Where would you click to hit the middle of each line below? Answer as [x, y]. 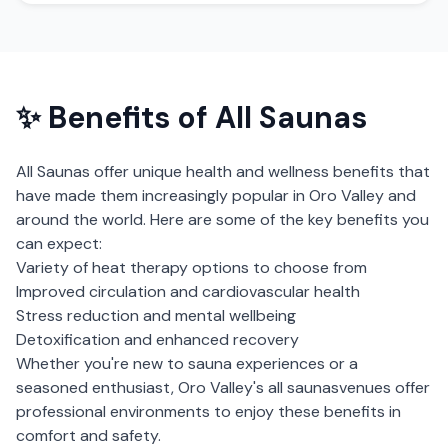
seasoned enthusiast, [97, 387]
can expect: [59, 243]
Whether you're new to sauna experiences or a [187, 363]
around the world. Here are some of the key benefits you [222, 219]
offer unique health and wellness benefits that [260, 171]
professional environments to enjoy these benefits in [208, 411]
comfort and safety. [88, 435]
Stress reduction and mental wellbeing [156, 315]
